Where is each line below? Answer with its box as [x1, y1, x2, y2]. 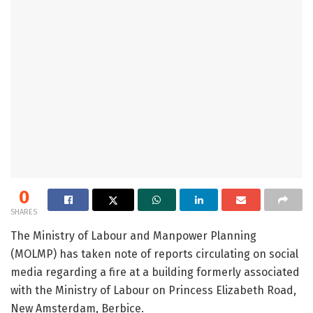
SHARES [10, 207, 37, 217]
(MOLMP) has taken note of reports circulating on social [10, 247, 298, 261]
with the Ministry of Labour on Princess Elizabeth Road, [10, 283, 296, 297]
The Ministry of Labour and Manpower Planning [10, 228, 256, 242]
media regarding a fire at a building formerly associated [10, 265, 300, 279]
